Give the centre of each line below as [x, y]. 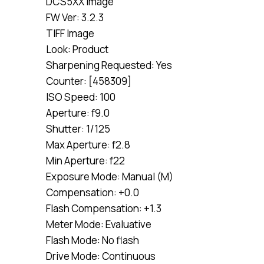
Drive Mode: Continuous [101, 256]
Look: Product [77, 49]
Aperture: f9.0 [78, 113]
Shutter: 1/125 [78, 129]
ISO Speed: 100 [81, 97]
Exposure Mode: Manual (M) [110, 176]
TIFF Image [70, 33]
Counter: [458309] [89, 81]
